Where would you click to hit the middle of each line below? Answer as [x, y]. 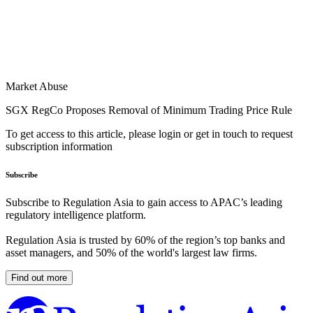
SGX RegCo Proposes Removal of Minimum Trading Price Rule [149, 110]
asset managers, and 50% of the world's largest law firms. [131, 253]
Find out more [39, 278]
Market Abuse [37, 87]
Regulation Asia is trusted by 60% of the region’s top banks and [145, 240]
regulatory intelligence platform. [76, 215]
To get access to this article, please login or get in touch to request [149, 134]
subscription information [59, 147]
